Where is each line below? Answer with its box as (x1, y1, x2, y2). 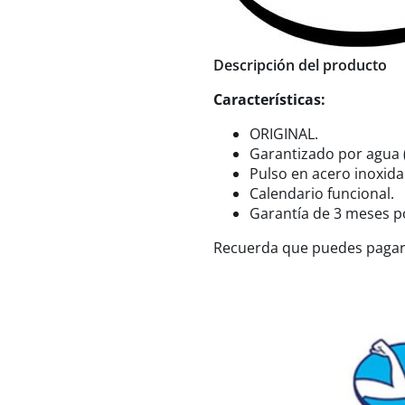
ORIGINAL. (250, 123, 318, 144)
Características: (213, 89, 325, 109)
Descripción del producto (213, 54, 387, 75)
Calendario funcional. (250, 183, 394, 203)
